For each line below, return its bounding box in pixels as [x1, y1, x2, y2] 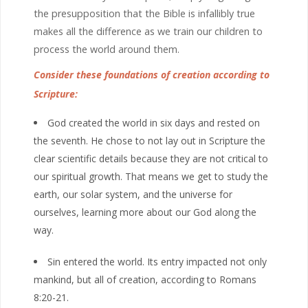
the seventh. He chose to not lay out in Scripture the [34, 133, 265, 147]
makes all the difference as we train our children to [34, 24, 263, 38]
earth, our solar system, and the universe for [34, 187, 232, 201]
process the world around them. [34, 42, 179, 56]
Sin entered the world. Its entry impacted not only [47, 254, 267, 268]
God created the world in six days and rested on [47, 115, 260, 129]
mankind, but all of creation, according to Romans [34, 272, 256, 286]
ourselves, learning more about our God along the [34, 205, 256, 219]
